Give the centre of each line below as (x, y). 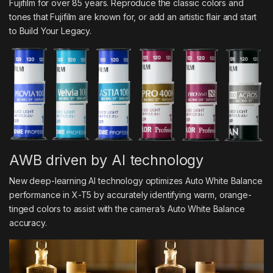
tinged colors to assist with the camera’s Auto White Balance (127, 209)
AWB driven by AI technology (107, 160)
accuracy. (28, 223)
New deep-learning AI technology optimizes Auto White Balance (136, 181)
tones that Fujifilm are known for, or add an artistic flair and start (133, 17)
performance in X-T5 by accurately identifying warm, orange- (130, 195)
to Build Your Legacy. (51, 31)
